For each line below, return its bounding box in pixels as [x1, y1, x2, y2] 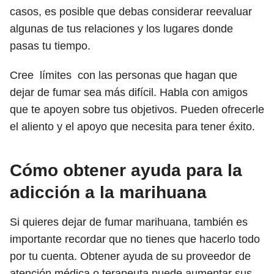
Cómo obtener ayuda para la [10, 161, 242, 180]
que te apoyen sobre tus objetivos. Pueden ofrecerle [10, 103, 264, 116]
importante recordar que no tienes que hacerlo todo [10, 233, 260, 245]
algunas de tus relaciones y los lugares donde [10, 23, 233, 35]
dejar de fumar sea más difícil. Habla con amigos [10, 86, 248, 98]
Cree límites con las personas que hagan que [10, 69, 237, 81]
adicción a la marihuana [10, 183, 207, 202]
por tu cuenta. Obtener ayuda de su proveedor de [10, 250, 251, 262]
